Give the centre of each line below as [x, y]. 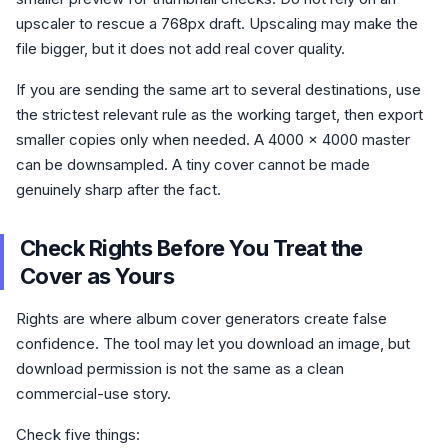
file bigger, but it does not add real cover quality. [180, 48]
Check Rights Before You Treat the [191, 248]
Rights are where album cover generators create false [201, 318]
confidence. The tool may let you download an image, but [213, 343]
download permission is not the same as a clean [180, 368]
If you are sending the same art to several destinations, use [218, 89]
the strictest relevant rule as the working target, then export [219, 114]
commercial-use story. [93, 393]
